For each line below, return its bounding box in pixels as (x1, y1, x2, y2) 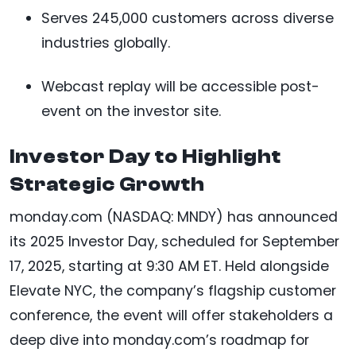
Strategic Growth (10, 172, 205, 195)
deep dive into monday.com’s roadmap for (10, 330, 309, 350)
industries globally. (41, 33, 170, 52)
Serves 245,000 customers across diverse (41, 8, 334, 28)
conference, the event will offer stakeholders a (10, 305, 333, 325)
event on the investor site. (41, 101, 221, 121)
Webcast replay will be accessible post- (41, 76, 319, 96)
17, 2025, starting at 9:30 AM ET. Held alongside (10, 256, 329, 276)
